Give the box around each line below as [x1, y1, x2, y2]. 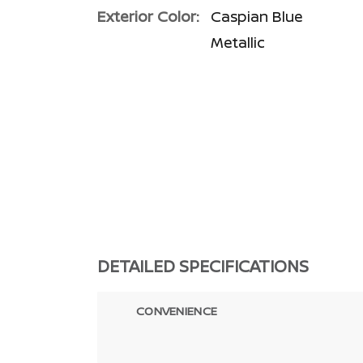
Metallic [211, 32, 265, 52]
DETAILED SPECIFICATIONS [97, 255, 309, 277]
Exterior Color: [97, 6, 199, 26]
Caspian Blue [211, 6, 303, 26]
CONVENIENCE [136, 303, 218, 318]
